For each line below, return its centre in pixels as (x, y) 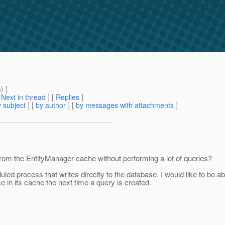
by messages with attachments (125, 105)
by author (51, 105)
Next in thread (23, 97)
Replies (68, 97)
